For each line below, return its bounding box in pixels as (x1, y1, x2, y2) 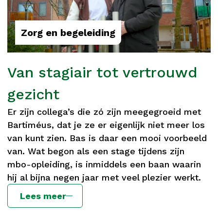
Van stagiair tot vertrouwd (7, 63, 198, 81)
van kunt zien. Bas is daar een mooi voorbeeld (7, 132, 207, 143)
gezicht (7, 85, 59, 103)
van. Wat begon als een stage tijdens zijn (7, 145, 184, 156)
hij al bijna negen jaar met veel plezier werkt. (7, 172, 201, 182)
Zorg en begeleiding (21, 26, 115, 38)
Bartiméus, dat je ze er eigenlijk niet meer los (7, 119, 205, 130)
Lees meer (20, 190, 66, 201)
